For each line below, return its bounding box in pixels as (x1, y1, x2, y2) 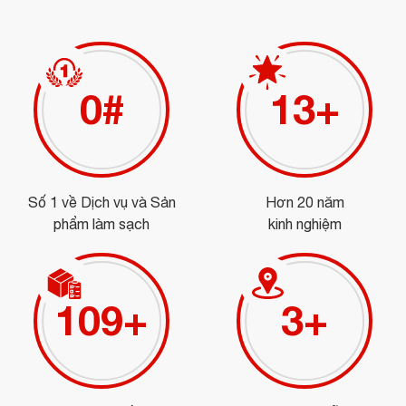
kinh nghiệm (267, 215, 342, 232)
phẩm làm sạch (53, 215, 150, 232)
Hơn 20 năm (265, 193, 344, 210)
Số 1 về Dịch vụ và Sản (27, 193, 176, 210)
